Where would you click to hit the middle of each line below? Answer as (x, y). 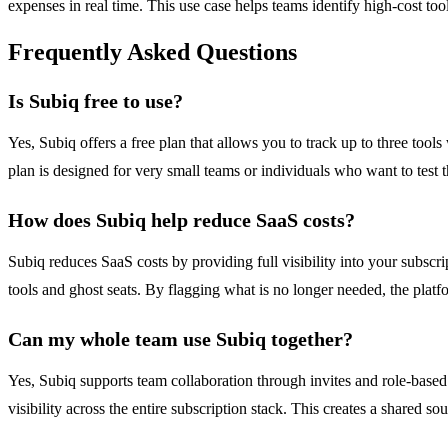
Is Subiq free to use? (95, 101)
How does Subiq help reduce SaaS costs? (181, 220)
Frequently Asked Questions (152, 52)
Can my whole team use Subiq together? (180, 339)
